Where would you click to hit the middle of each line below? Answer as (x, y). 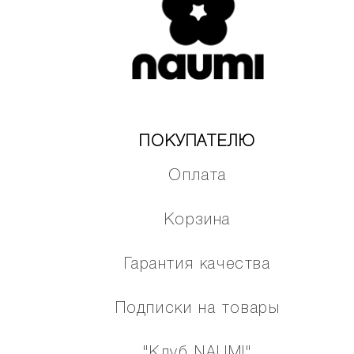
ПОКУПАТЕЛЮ (198, 143)
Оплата (198, 177)
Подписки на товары (198, 309)
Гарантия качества (198, 265)
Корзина (198, 221)
